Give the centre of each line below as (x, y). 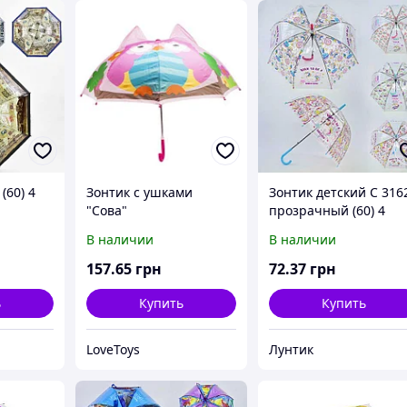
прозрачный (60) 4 (328, 210)
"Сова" (107, 210)
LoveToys (114, 349)
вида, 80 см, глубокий (337, 228)
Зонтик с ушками (140, 192)
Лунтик (292, 349)
